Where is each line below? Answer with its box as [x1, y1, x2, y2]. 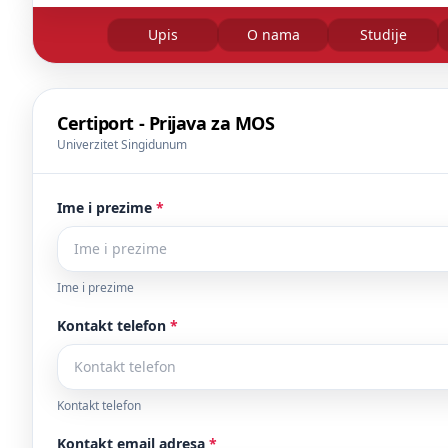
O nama [246, 25, 300, 44]
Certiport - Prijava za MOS [57, 111, 275, 135]
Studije [359, 25, 407, 44]
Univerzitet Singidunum [57, 136, 187, 153]
